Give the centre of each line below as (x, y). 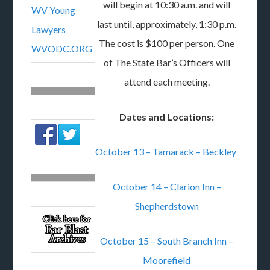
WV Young (54, 10)
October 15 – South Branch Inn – (167, 241)
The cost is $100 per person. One (167, 43)
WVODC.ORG (62, 49)
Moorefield (167, 260)
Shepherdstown (167, 206)
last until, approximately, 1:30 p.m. (167, 24)
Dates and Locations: (167, 117)
